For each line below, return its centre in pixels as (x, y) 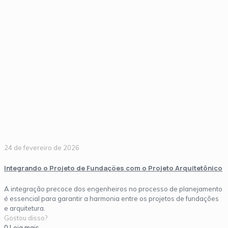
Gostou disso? (26, 218)
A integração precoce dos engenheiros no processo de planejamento (113, 189)
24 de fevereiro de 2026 (42, 147)
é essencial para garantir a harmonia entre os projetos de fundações (111, 198)
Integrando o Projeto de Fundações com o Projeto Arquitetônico (113, 168)
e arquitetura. (25, 208)
